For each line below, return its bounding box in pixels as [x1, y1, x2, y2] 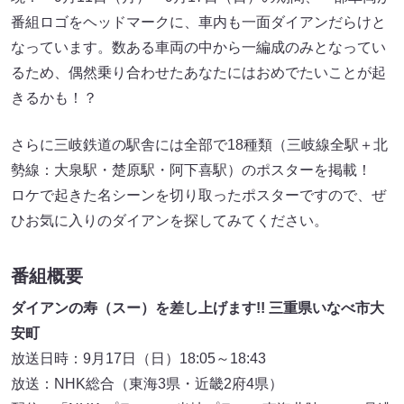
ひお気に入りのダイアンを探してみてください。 [11, 213, 328, 229]
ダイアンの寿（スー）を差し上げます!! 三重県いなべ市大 [11, 299, 384, 316]
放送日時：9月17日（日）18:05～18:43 [11, 350, 266, 366]
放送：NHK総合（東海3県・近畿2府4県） [11, 375, 283, 391]
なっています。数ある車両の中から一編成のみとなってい [11, 40, 386, 56]
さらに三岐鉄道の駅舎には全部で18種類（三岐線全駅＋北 [11, 137, 388, 153]
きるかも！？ [11, 90, 112, 106]
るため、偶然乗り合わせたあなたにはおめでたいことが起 [11, 65, 386, 81]
